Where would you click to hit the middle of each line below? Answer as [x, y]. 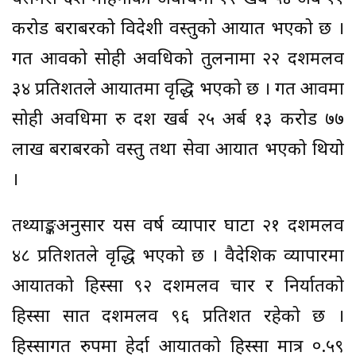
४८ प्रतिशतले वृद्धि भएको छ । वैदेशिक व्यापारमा [178, 257]
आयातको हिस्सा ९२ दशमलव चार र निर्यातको [178, 288]
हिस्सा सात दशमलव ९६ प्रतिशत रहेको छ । [178, 318]
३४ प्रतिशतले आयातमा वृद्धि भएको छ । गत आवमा [178, 91]
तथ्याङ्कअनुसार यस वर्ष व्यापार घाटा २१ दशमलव [178, 227]
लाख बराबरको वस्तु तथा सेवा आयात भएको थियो [178, 151]
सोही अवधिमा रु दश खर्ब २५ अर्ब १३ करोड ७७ [178, 121]
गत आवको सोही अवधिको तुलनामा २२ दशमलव [178, 60]
